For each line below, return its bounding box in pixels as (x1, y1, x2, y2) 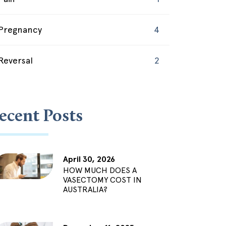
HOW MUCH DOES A (63, 165, 137, 176)
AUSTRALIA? (63, 185, 107, 195)
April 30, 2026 (63, 154, 115, 164)
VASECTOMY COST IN (63, 175, 142, 185)
